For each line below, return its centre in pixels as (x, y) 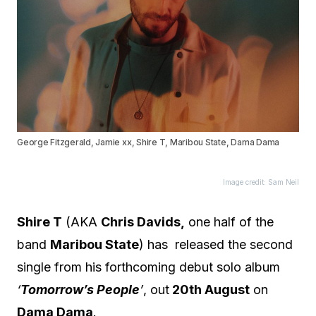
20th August (209, 290)
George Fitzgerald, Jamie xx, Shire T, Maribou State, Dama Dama (148, 142)
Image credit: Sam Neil (261, 182)
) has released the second (216, 244)
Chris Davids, (143, 222)
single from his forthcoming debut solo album (148, 267)
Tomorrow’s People (80, 290)
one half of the (229, 222)
